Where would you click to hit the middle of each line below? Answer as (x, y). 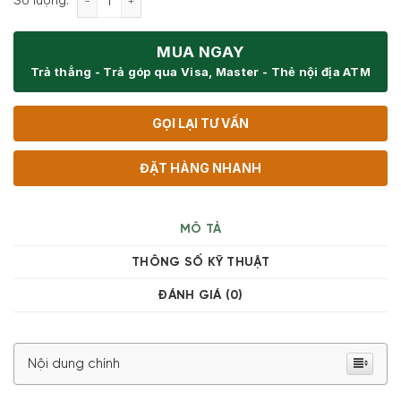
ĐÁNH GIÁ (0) (200, 295)
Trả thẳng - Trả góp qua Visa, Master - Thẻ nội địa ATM (200, 71)
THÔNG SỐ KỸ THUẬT (200, 262)
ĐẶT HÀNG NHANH (200, 167)
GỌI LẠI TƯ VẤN (200, 123)
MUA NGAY (200, 51)
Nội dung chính (74, 364)
